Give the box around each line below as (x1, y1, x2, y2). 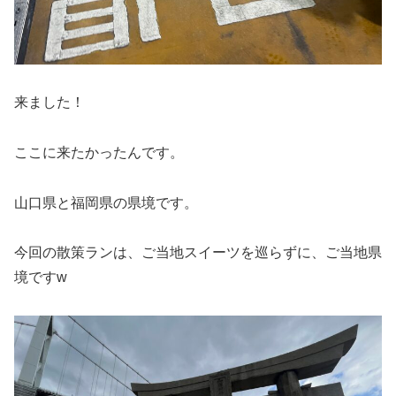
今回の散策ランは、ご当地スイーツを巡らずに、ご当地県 (14, 245, 382, 261)
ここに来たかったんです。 (14, 144, 184, 160)
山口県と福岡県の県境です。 (14, 194, 198, 210)
